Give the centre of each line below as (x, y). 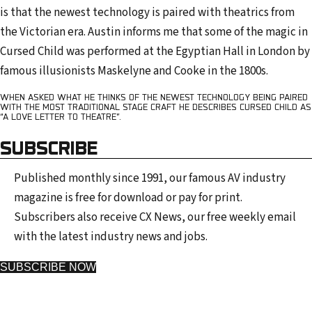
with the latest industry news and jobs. (111, 237)
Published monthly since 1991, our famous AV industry (150, 179)
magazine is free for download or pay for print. (128, 198)
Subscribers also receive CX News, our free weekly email (155, 218)
